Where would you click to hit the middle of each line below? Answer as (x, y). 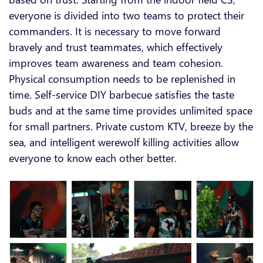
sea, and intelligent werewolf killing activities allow (124, 142)
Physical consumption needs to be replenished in (122, 79)
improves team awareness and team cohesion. (116, 63)
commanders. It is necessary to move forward (115, 31)
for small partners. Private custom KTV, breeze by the (131, 126)
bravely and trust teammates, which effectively (116, 47)
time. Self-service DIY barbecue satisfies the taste (122, 95)
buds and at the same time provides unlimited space (131, 110)
